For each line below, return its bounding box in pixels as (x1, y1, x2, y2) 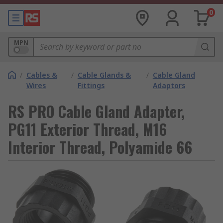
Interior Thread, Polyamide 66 (8, 136, 192, 158)
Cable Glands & (77, 70, 131, 80)
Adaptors (152, 81, 185, 90)
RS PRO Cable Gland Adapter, (8, 100, 185, 122)
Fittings (77, 81, 105, 90)
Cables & (26, 70, 57, 80)
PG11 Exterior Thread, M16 (8, 118, 167, 140)
